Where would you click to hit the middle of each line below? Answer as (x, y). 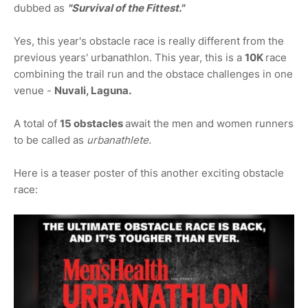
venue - (34, 91)
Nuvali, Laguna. (93, 91)
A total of (37, 124)
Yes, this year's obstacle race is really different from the (149, 41)
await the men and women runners (209, 124)
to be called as (50, 140)
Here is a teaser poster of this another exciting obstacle (149, 173)
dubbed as (41, 8)
